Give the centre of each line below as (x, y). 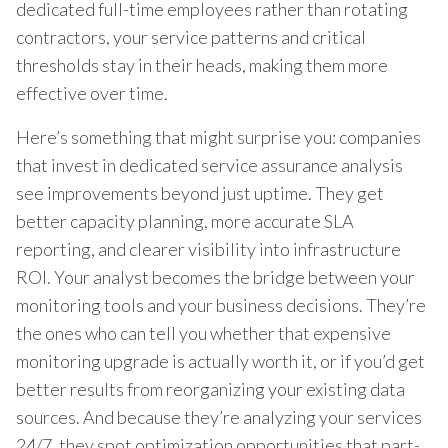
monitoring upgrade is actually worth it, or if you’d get (220, 360)
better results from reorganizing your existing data (210, 388)
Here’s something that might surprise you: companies (218, 136)
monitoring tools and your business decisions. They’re (221, 304)
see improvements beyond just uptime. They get (200, 192)
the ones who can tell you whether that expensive (203, 332)
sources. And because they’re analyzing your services (219, 416)
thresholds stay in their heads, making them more (202, 64)
